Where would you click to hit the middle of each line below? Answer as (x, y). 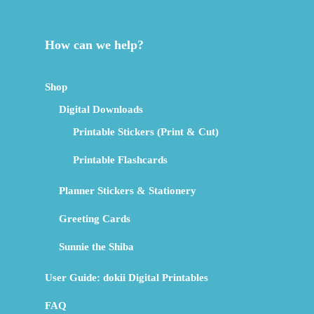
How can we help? (94, 45)
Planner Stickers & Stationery (128, 191)
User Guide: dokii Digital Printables (127, 278)
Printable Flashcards (120, 160)
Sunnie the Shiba (96, 247)
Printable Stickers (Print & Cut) (146, 132)
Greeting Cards (95, 219)
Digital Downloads (101, 110)
